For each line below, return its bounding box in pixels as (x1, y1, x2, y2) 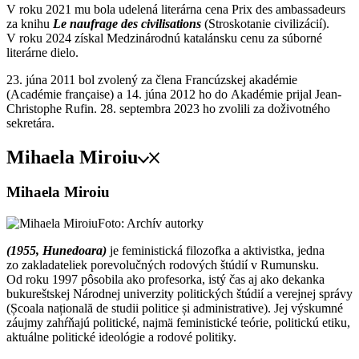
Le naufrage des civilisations (53, 16, 201, 30)
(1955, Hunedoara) (6, 244, 107, 258)
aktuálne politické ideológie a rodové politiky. (6, 330, 236, 345)
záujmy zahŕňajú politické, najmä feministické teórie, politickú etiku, (6, 316, 350, 330)
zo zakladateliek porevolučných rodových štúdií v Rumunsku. (6, 258, 319, 272)
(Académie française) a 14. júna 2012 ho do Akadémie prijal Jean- (6, 87, 341, 101)
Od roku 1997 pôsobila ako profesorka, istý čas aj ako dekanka (6, 272, 325, 287)
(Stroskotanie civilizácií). (201, 16, 329, 30)
